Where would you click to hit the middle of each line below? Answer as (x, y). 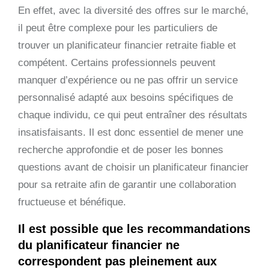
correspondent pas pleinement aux (117, 261)
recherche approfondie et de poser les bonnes (121, 150)
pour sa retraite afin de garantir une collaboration (127, 184)
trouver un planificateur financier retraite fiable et (127, 45)
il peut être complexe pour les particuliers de (118, 28)
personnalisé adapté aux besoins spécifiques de (125, 97)
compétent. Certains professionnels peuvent (117, 62)
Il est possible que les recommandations (134, 228)
